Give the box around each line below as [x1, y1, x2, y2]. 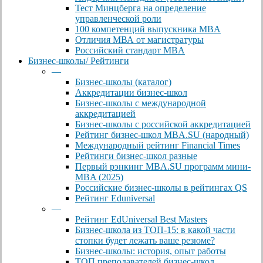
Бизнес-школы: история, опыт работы [75, 245, 226, 256]
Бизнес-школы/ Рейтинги [28, 55, 129, 66]
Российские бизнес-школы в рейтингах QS [75, 182, 247, 193]
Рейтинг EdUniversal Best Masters [75, 214, 207, 224]
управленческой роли [75, 13, 161, 23]
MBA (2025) [75, 171, 123, 182]
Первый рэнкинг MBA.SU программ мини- [75, 161, 251, 171]
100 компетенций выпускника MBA [75, 23, 221, 34]
